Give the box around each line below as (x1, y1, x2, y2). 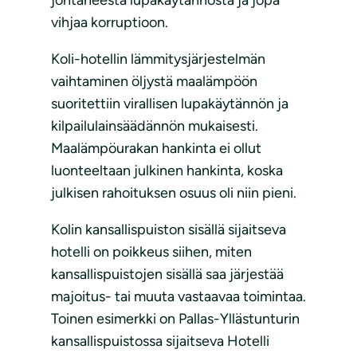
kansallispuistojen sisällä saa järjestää (51, 265, 284, 284)
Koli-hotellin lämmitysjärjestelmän (51, 50, 265, 69)
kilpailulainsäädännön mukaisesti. (51, 117, 258, 135)
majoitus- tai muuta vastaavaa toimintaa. (51, 288, 306, 306)
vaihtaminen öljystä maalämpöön (51, 73, 257, 91)
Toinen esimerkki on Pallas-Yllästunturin (51, 310, 300, 328)
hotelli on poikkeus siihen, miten (51, 243, 252, 261)
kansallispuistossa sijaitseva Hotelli (51, 332, 269, 351)
